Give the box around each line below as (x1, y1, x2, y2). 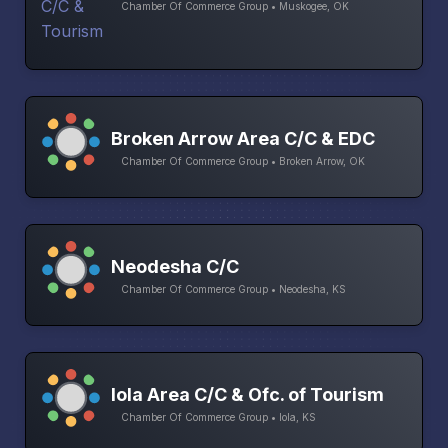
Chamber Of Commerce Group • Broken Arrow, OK (121, 154, 365, 167)
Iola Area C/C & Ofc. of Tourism (111, 383, 384, 405)
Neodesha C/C (111, 255, 239, 277)
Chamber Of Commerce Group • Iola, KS (121, 410, 316, 423)
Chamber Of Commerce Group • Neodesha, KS (121, 282, 346, 295)
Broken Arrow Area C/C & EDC (111, 127, 375, 149)
